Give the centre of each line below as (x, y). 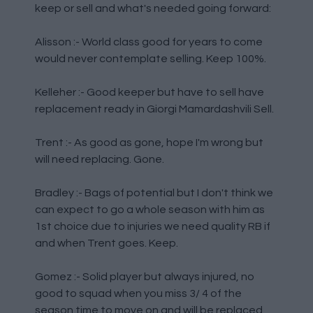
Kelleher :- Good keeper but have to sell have (150, 93)
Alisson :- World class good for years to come (149, 42)
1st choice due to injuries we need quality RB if (153, 227)
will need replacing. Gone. (100, 160)
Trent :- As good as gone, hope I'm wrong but (149, 143)
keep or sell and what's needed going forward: (153, 9)
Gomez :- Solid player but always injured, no (145, 277)
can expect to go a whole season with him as (150, 210)
